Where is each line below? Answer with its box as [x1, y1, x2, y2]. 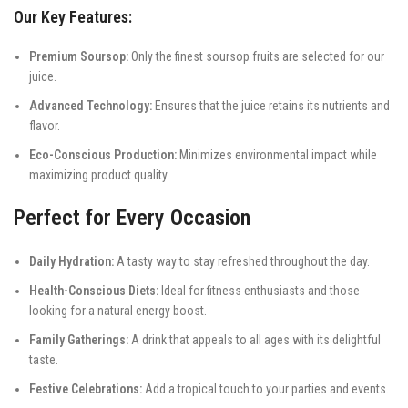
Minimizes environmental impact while [177, 147, 377, 162]
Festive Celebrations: [29, 381, 142, 396]
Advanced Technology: [29, 97, 152, 113]
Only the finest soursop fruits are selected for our [128, 48, 384, 64]
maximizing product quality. [29, 167, 169, 182]
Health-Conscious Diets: [29, 282, 158, 298]
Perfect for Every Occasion [14, 204, 250, 230]
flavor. [29, 117, 60, 133]
